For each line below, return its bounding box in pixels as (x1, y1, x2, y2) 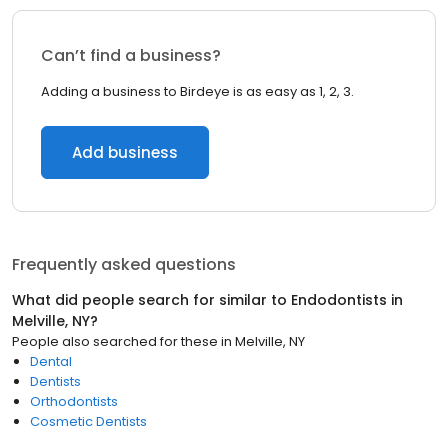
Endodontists (291, 290, 387, 310)
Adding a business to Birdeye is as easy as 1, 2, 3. (41, 82, 354, 101)
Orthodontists (30, 392, 118, 411)
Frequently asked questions (12, 253, 236, 276)
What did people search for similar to (12, 290, 291, 310)
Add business (72, 142, 178, 163)
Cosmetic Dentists (30, 412, 147, 431)
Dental (30, 352, 72, 371)
